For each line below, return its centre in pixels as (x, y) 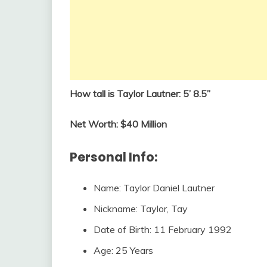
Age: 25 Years (123, 250)
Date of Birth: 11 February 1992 (163, 229)
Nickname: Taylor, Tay (141, 208)
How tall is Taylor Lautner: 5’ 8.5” (140, 93)
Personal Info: (114, 157)
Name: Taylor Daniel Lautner (154, 187)
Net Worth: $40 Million (118, 124)
